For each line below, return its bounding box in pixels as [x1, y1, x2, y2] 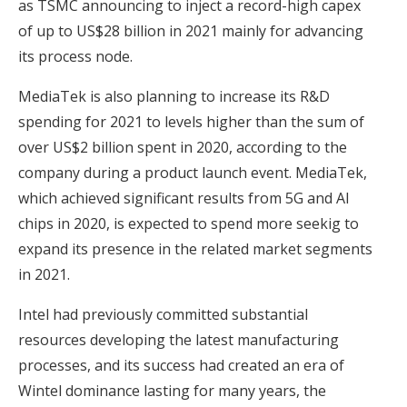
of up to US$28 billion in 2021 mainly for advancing [18, 20, 363, 41]
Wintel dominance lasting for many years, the [18, 380, 326, 401]
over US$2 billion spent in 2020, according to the [18, 136, 347, 157]
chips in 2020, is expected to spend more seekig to [18, 213, 359, 233]
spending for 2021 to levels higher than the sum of [18, 111, 364, 132]
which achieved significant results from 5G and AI [18, 187, 350, 208]
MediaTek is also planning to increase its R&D [18, 85, 330, 106]
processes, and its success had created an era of [18, 354, 344, 375]
